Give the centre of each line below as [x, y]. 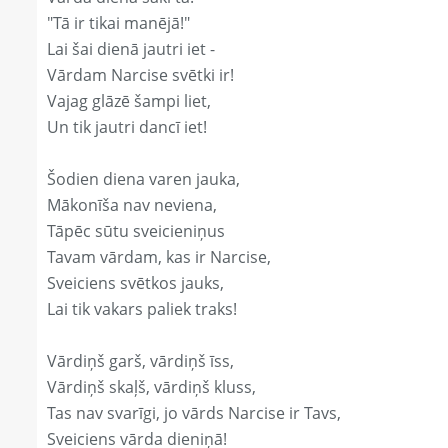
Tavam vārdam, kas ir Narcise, [159, 257]
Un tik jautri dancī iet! [127, 127]
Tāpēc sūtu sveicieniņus [136, 231]
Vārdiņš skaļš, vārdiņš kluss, [151, 387]
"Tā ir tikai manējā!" [118, 23]
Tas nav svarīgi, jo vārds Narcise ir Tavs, [194, 413]
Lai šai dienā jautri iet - [131, 49]
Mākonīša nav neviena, [132, 205]
